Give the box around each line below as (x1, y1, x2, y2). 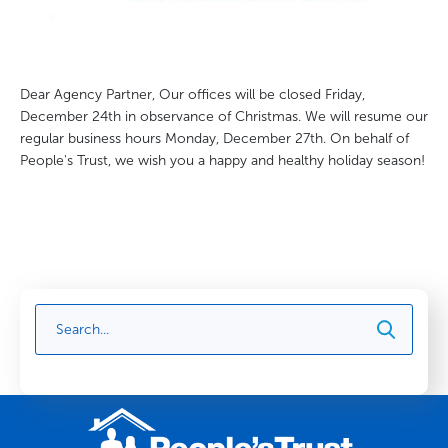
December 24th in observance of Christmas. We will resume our (20, 107, 428, 125)
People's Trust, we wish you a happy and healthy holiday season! (20, 151, 425, 169)
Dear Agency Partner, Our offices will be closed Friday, (20, 85, 365, 103)
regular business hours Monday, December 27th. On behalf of (20, 129, 409, 147)
